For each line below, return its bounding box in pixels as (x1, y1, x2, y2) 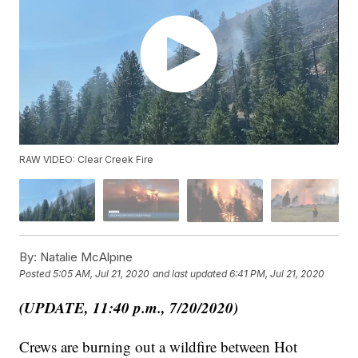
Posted (19, 268, 54, 280)
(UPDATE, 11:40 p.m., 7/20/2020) (19, 296, 239, 318)
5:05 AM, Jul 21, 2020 (53, 268, 150, 280)
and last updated (153, 268, 228, 280)
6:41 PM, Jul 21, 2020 (229, 268, 325, 280)
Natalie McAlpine (37, 249, 133, 265)
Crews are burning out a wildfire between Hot (19, 336, 298, 356)
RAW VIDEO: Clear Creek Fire (19, 153, 154, 166)
